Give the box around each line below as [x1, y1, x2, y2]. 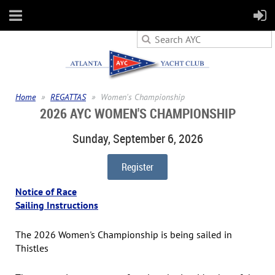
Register [122, 160, 153, 174]
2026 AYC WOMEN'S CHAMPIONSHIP [39, 104, 236, 123]
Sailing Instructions [15, 199, 98, 212]
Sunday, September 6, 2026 [72, 130, 203, 147]
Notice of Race [15, 185, 77, 198]
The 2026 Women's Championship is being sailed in [15, 228, 232, 241]
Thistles [15, 241, 48, 254]
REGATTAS [50, 91, 86, 103]
